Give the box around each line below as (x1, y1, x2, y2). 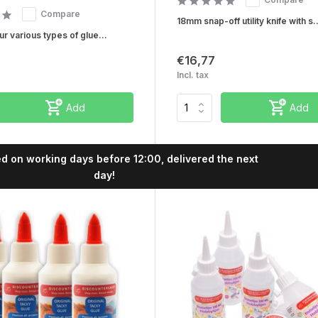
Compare (40, 9, 80, 20)
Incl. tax (176, 70, 209, 81)
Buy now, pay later (87, 160, 183, 172)
